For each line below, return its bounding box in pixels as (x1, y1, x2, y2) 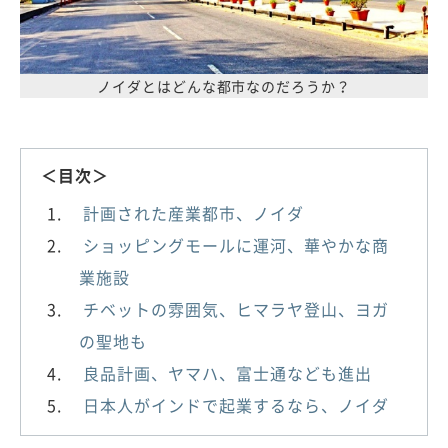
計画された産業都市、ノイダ (83, 201, 304, 226)
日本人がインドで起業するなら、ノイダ (83, 393, 389, 418)
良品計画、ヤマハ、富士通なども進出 (83, 361, 372, 386)
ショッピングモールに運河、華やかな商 (83, 233, 389, 258)
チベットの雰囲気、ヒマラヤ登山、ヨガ (83, 297, 389, 322)
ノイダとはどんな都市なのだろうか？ (97, 76, 351, 97)
